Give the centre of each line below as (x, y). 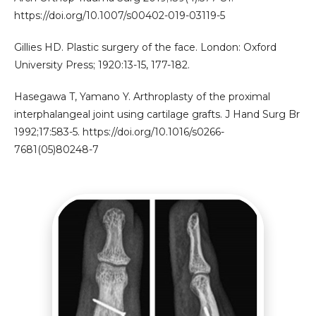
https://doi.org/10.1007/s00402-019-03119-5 (120, 15)
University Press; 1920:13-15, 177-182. (102, 65)
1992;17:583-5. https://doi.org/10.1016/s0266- (119, 132)
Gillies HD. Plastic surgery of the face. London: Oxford (145, 47)
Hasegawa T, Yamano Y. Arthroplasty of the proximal (142, 96)
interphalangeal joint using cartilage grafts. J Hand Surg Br (157, 114)
